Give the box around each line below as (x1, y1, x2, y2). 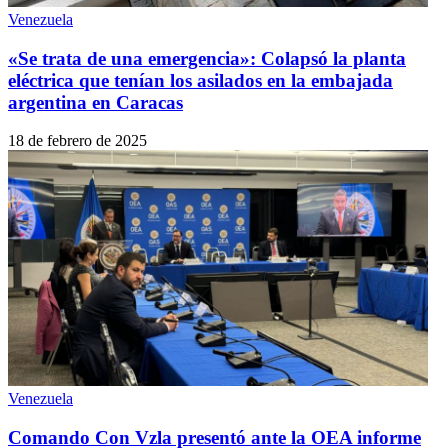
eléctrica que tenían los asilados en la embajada (8, 69, 393, 91)
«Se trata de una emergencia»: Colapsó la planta (8, 47, 406, 69)
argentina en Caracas (8, 91, 183, 113)
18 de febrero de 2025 (8, 132, 147, 150)
